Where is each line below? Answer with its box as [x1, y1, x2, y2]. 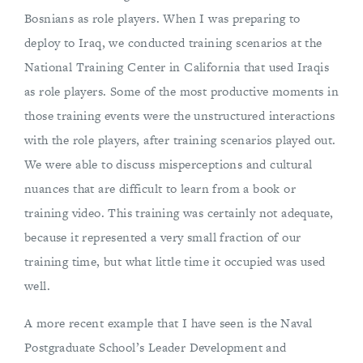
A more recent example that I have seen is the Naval [24, 314, 313, 331]
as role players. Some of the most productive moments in [24, 83, 339, 100]
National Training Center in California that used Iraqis [24, 58, 329, 75]
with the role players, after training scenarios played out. [24, 131, 336, 148]
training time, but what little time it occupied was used [24, 253, 326, 270]
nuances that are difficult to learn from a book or [24, 180, 296, 197]
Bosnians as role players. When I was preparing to [24, 10, 301, 27]
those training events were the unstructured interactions [24, 107, 335, 124]
